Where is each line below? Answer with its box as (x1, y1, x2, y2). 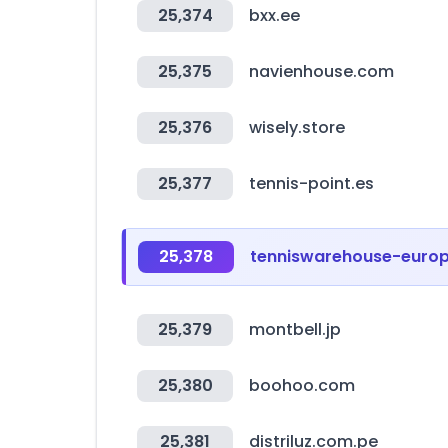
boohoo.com (249, 374, 355, 397)
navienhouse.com (249, 60, 394, 83)
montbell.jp (249, 318, 341, 341)
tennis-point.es (249, 172, 374, 195)
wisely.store (249, 116, 345, 139)
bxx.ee (249, 4, 300, 27)
